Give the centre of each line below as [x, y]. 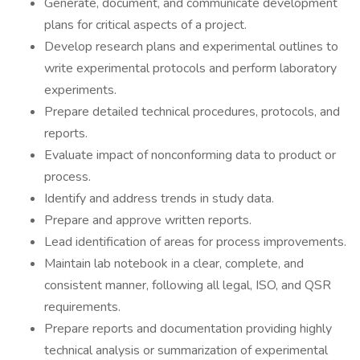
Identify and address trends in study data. [159, 198]
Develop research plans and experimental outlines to [191, 47]
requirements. [82, 307]
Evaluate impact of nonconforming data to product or [190, 155]
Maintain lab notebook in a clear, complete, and [174, 264]
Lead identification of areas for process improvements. [195, 242]
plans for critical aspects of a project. [145, 25]
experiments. [80, 90]
